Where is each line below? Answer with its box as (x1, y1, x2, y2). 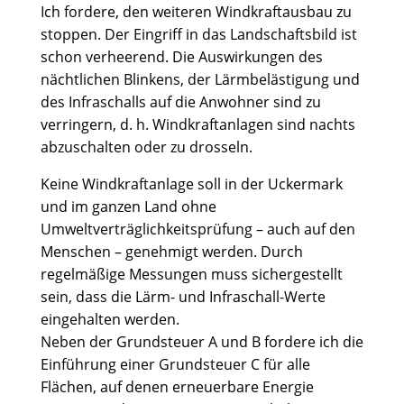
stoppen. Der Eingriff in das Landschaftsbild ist (40, 24, 357, 44)
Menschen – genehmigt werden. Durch (40, 242, 303, 262)
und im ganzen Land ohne (40, 197, 216, 216)
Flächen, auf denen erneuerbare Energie (40, 377, 314, 397)
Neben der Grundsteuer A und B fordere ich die (40, 332, 363, 352)
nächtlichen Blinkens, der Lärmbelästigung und (40, 69, 360, 89)
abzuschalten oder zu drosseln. (40, 137, 252, 157)
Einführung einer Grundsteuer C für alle (40, 354, 310, 374)
